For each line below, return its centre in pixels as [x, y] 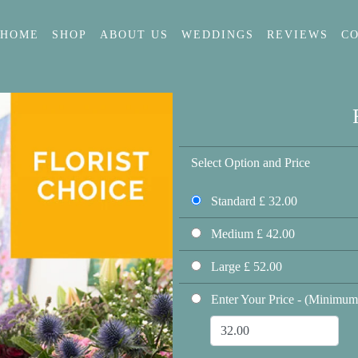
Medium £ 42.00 [251, 234]
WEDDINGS [217, 35]
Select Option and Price [251, 163]
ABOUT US [134, 35]
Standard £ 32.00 [253, 201]
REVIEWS [297, 35]
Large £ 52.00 [245, 267]
